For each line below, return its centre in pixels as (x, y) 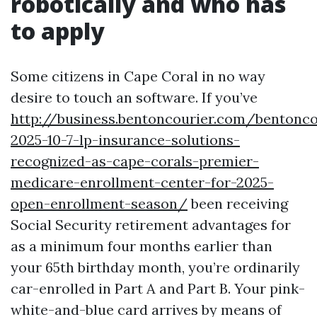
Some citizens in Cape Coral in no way (138, 76)
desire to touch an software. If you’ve (134, 97)
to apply (58, 31)
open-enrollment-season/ (99, 203)
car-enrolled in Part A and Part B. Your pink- (158, 288)
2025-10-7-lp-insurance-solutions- (125, 140)
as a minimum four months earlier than (142, 246)
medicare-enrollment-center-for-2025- (142, 182)
